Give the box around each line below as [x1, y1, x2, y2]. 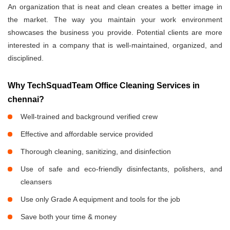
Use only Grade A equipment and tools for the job [21, 195, 180, 204]
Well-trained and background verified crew [21, 112, 158, 121]
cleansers [21, 178, 52, 186]
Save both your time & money [21, 213, 117, 221]
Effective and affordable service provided [21, 130, 153, 139]
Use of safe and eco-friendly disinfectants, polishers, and [21, 165, 222, 174]
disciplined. [8, 54, 44, 63]
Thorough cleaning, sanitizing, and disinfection [21, 147, 171, 156]
